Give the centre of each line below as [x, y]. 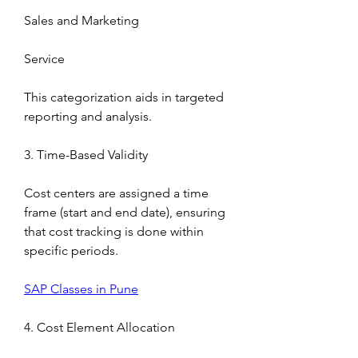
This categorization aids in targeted [124, 97]
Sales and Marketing [82, 20]
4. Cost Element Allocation [99, 327]
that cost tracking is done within [114, 231]
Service [44, 59]
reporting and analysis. [88, 116]
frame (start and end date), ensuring [125, 212]
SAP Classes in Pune [81, 289]
